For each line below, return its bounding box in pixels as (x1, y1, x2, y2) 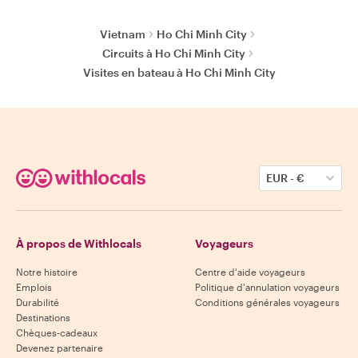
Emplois (16, 281, 52, 292)
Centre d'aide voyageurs (195, 266, 305, 277)
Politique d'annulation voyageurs (195, 281, 340, 292)
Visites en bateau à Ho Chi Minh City (82, 66, 276, 79)
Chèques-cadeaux (16, 327, 97, 338)
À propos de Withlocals (16, 237, 141, 250)
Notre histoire (16, 266, 78, 277)
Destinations (16, 312, 70, 323)
